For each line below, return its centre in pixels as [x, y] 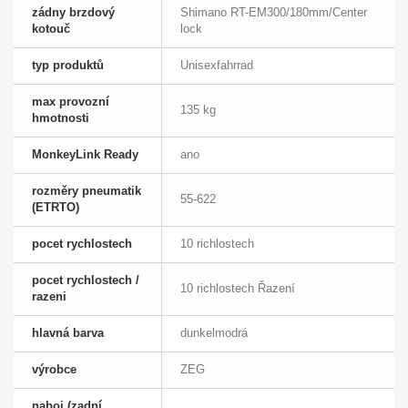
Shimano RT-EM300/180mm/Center [274, 13]
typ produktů [68, 66]
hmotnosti [61, 118]
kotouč [51, 29]
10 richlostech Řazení [238, 289]
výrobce [54, 370]
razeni [49, 297]
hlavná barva [68, 333]
